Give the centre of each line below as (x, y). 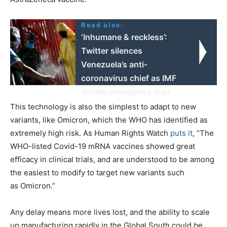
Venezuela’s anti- (115, 64)
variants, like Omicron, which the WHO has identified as (109, 120)
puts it (181, 133)
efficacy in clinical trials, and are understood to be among (112, 159)
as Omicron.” (33, 185)
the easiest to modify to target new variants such (97, 172)
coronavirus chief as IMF (129, 78)
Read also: (102, 25)
